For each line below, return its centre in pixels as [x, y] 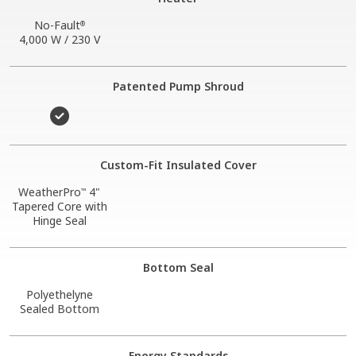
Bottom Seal [178, 267]
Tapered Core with [59, 206]
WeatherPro [50, 192]
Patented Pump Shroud [178, 86]
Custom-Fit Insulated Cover [178, 164]
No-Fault [57, 25]
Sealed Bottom [59, 308]
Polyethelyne [59, 294]
